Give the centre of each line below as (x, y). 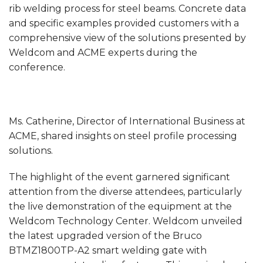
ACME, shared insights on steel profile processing (123, 136)
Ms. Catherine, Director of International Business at (127, 121)
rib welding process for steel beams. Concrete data (127, 9)
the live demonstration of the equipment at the (120, 207)
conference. (37, 68)
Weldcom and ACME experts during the (103, 53)
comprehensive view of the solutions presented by (127, 38)
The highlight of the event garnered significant (119, 177)
